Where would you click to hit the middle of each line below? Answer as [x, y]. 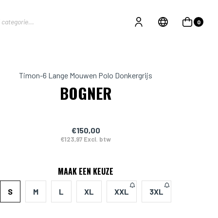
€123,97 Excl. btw [86, 139]
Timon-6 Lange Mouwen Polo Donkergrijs [86, 75]
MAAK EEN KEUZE [86, 171]
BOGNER [86, 93]
